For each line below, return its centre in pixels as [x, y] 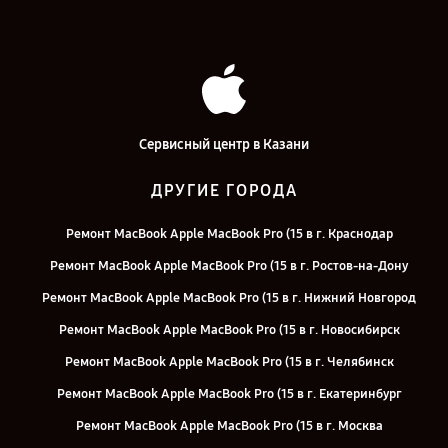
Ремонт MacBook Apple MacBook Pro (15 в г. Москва [229, 426]
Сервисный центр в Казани [224, 145]
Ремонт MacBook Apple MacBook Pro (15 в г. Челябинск [229, 362]
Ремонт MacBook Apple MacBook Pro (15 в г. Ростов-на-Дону [229, 266]
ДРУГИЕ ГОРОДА [224, 191]
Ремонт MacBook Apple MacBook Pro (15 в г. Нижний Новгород [229, 298]
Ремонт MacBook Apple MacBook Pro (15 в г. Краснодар [229, 234]
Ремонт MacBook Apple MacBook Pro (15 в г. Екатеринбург [229, 394]
